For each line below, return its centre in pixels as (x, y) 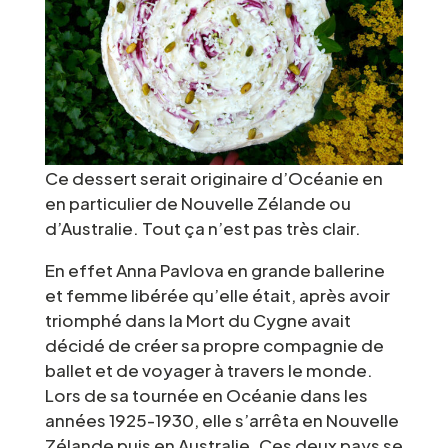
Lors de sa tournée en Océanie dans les (206, 394)
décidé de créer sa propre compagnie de (214, 344)
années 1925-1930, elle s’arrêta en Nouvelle (221, 419)
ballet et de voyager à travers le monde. (208, 369)
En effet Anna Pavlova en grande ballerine (214, 269)
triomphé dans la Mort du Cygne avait (197, 319)
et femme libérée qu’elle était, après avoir (217, 294)
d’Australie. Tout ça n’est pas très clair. (202, 227)
